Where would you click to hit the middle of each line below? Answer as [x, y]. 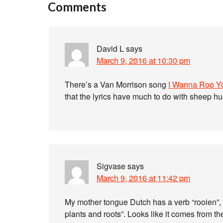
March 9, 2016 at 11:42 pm [143, 178]
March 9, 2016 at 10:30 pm [143, 60]
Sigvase [111, 166]
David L [110, 49]
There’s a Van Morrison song [116, 84]
